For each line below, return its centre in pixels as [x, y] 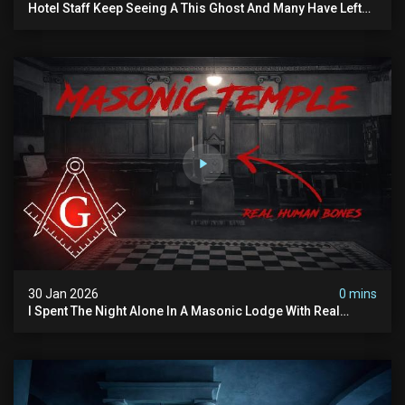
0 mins [358, 293]
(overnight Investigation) [101, 23]
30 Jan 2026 [63, 293]
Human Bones [70, 325]
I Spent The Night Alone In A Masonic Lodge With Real [184, 311]
